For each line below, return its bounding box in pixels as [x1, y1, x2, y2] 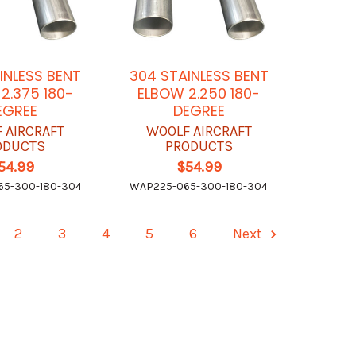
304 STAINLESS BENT [129, 66, 269, 87]
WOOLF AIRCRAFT [145, 122, 252, 141]
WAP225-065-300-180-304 [130, 180, 269, 194]
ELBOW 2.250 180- [137, 83, 261, 104]
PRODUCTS [164, 137, 233, 156]
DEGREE [172, 101, 225, 122]
